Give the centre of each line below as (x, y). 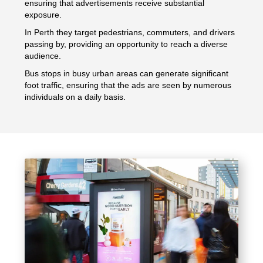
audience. (43, 55)
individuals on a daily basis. (75, 97)
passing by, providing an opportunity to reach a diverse (127, 44)
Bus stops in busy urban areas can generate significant (127, 73)
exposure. (43, 14)
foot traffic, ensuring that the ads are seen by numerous (128, 85)
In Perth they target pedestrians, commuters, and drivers (130, 32)
